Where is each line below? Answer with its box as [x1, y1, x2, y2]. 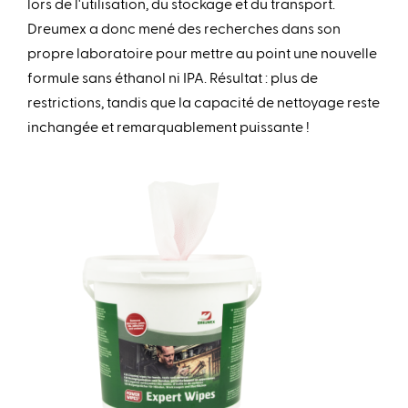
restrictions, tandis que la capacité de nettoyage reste [27, 93, 380, 111]
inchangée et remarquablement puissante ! [27, 117, 310, 136]
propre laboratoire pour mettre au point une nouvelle [27, 44, 377, 62]
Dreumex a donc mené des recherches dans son [27, 19, 341, 37]
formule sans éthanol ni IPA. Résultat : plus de [27, 68, 318, 87]
